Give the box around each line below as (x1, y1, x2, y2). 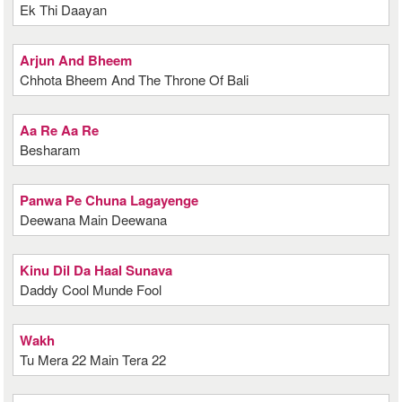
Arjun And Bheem (20, 50, 133, 70)
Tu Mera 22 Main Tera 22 (20, 350, 167, 369)
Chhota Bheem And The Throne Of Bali (20, 70, 249, 89)
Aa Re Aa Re (20, 120, 100, 140)
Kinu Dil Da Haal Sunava (20, 260, 173, 280)
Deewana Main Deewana (20, 210, 168, 229)
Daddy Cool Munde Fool (20, 280, 162, 299)
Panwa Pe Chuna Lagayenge (20, 190, 199, 210)
